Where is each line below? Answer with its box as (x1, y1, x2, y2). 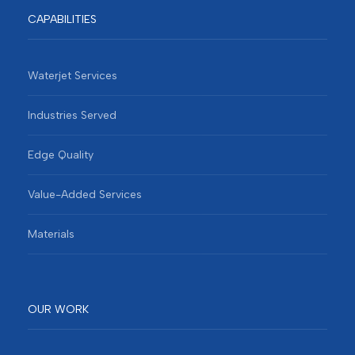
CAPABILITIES (28, 12, 97, 26)
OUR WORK (28, 302, 89, 316)
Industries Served (28, 108, 116, 122)
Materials (28, 227, 74, 241)
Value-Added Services (28, 187, 142, 201)
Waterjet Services (28, 68, 117, 82)
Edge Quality (28, 147, 94, 162)
